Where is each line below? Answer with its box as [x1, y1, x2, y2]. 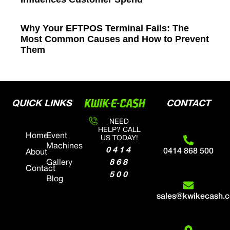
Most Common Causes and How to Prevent [21, 34, 209, 45]
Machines [46, 143, 83, 150]
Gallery [46, 159, 72, 167]
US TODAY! [100, 135, 138, 142]
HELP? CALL [98, 127, 141, 134]
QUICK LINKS [11, 100, 72, 109]
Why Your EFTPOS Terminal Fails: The [21, 23, 189, 34]
